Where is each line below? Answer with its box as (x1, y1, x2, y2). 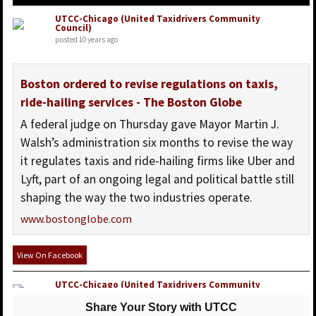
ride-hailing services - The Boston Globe (20, 95, 242, 111)
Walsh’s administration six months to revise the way (20, 135, 293, 151)
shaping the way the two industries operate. (20, 190, 253, 206)
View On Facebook (16, 250, 83, 261)
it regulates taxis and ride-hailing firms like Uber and (20, 153, 295, 169)
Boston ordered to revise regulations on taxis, (20, 76, 278, 92)
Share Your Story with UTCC (85, 301, 237, 314)
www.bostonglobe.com (20, 212, 132, 226)
